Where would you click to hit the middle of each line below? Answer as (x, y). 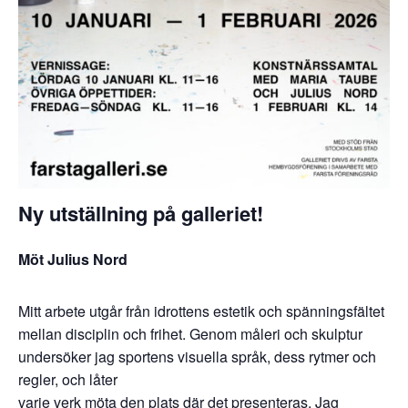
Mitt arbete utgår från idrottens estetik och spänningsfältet (201, 311)
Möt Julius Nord (73, 259)
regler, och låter (68, 379)
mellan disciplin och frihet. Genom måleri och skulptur (190, 333)
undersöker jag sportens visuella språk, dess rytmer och (197, 356)
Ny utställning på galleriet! (141, 214)
